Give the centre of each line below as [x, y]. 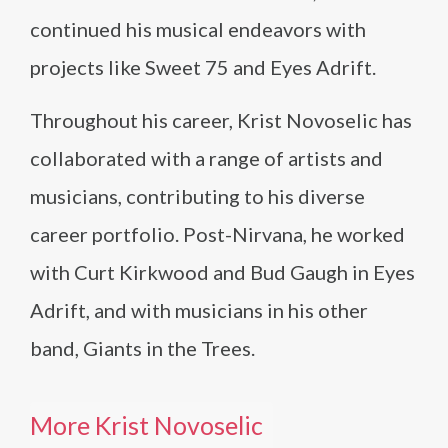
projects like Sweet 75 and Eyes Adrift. [203, 67]
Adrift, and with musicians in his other [199, 310]
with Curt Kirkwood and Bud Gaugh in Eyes [222, 272]
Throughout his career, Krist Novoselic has [221, 120]
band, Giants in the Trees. [142, 348]
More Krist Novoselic [146, 425]
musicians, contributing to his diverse [197, 196]
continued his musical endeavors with [198, 29]
